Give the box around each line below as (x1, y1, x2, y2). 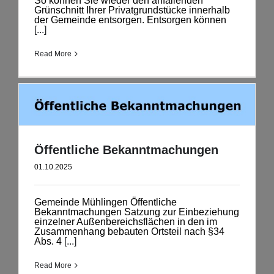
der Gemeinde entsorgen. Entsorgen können (34, 15, 226, 26)
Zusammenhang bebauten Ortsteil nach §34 (34, 226, 224, 237)
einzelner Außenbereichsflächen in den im (34, 216, 217, 227)
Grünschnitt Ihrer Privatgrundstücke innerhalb (34, 5, 230, 16)
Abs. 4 (34, 235, 62, 246)
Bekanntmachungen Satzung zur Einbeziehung (34, 206, 239, 217)
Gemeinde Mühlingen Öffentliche (34, 196, 177, 207)
